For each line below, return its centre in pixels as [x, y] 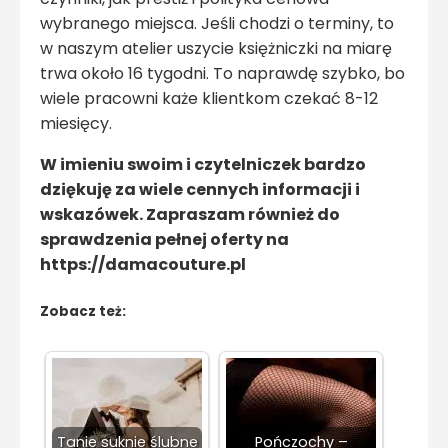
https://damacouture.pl [146, 265]
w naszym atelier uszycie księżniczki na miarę [216, 49]
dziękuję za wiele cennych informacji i [200, 190]
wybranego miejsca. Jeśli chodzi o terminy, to [217, 24]
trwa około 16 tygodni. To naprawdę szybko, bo [222, 74]
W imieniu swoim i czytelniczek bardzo [203, 165]
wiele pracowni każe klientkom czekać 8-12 [209, 99]
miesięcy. [76, 124]
